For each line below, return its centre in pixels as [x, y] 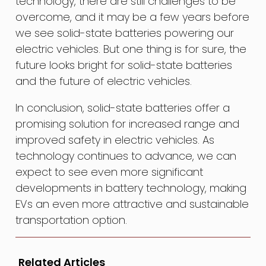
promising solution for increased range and [128, 123]
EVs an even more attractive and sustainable [132, 204]
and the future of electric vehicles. [104, 81]
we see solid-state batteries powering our [125, 33]
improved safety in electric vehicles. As [115, 140]
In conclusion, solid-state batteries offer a [123, 107]
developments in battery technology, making [131, 188]
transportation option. [72, 220]
